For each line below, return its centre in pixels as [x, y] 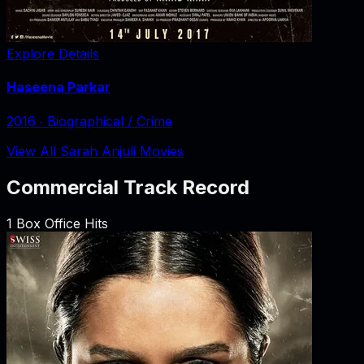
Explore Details [53, 53]
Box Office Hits [60, 223]
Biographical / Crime [110, 121]
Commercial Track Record [128, 188]
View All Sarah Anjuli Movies [95, 152]
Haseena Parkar [58, 87]
